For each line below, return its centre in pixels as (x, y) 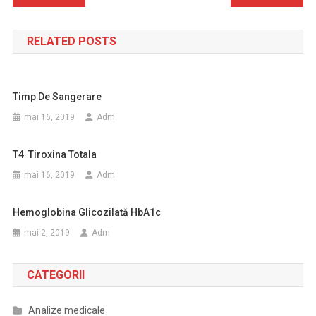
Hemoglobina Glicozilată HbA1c (87, 212)
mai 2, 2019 (47, 233)
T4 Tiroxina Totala (55, 154)
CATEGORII (55, 275)
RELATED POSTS (71, 41)
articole (49, 52)
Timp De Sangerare (57, 97)
